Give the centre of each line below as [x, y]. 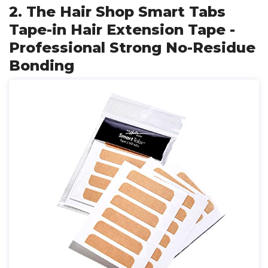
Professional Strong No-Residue [132, 48]
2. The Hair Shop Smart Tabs [117, 12]
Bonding [42, 66]
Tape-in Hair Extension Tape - [122, 30]
